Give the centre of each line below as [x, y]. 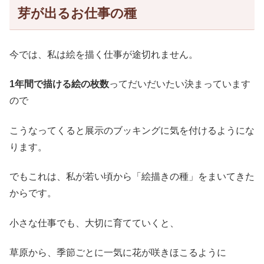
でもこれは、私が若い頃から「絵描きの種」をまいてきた [132, 177]
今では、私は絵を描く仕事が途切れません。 [104, 55]
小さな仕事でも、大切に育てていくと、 [94, 223]
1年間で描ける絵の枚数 [59, 84]
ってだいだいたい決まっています [180, 84]
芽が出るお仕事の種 [77, 14]
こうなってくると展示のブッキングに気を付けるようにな [132, 130]
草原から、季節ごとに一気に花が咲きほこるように [118, 252]
